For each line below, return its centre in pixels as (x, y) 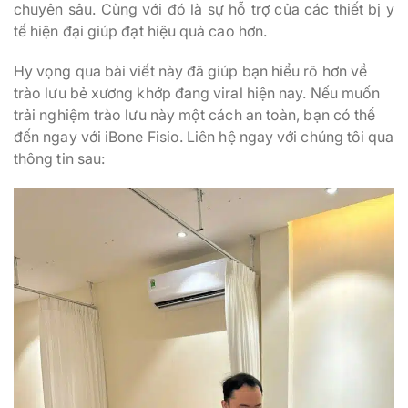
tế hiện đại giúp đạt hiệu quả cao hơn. (141, 31)
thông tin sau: (60, 158)
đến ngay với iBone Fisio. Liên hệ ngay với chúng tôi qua (204, 136)
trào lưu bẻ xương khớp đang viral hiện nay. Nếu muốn (197, 92)
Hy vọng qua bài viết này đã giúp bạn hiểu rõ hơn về (191, 71)
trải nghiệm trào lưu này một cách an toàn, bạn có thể (195, 114)
